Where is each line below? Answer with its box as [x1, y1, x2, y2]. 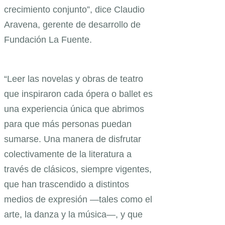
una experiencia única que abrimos [4, 104, 144, 115]
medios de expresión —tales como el [4, 194, 152, 205]
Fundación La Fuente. [4, 35, 94, 45]
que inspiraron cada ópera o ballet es [4, 89, 153, 99]
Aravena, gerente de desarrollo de [4, 20, 141, 30]
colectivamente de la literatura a [4, 149, 132, 160]
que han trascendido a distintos [4, 179, 129, 190]
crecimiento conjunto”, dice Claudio [4, 5, 145, 15]
